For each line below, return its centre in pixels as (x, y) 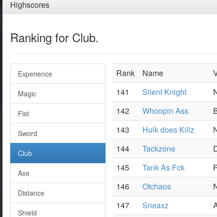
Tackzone (159, 148)
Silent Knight (164, 92)
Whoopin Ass (165, 111)
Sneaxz (155, 205)
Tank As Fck (163, 167)
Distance (31, 193)
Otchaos (157, 186)
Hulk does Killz (168, 130)
